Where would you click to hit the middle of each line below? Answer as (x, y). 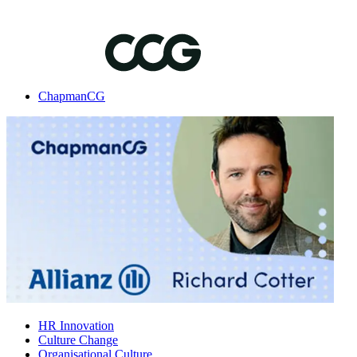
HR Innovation (76, 326)
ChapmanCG (72, 96)
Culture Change (78, 340)
